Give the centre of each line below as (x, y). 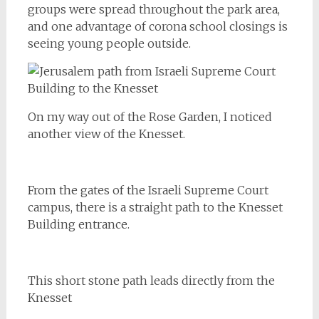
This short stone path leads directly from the (151, 281)
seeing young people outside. (109, 43)
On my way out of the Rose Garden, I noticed (150, 117)
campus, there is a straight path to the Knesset (155, 207)
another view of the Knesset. (106, 134)
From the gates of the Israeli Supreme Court (148, 190)
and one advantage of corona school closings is (157, 26)
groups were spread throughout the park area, (153, 9)
